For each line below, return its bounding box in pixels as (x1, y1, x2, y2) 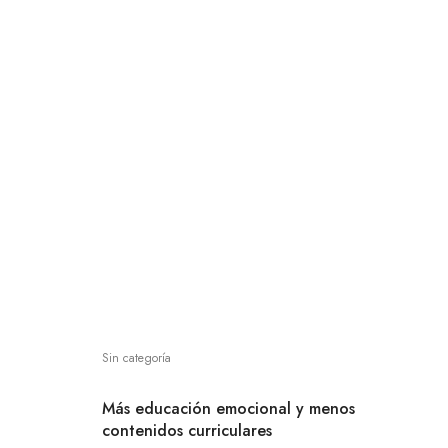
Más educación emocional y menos (102, 397, 355, 420)
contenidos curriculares (102, 419, 272, 442)
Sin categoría (102, 349, 171, 367)
